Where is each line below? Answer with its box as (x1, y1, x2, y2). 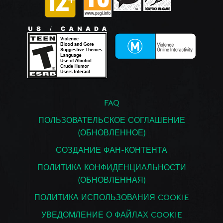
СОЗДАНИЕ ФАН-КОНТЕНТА (56, 147, 167, 155)
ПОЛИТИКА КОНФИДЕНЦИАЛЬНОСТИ (37, 164, 186, 173)
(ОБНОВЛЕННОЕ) (78, 129, 145, 138)
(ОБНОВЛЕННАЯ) (78, 177, 145, 185)
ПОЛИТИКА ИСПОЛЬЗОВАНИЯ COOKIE (34, 194, 189, 203)
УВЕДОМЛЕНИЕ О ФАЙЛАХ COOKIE (41, 212, 182, 220)
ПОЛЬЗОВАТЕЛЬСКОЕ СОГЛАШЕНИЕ (38, 117, 185, 125)
